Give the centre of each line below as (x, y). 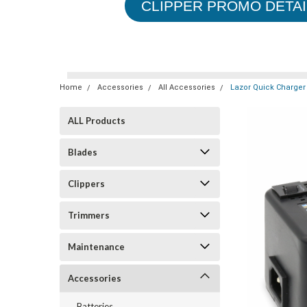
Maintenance (96, 247)
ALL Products (97, 121)
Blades (83, 152)
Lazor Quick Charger (268, 87)
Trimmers (89, 215)
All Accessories (187, 87)
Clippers (86, 184)
